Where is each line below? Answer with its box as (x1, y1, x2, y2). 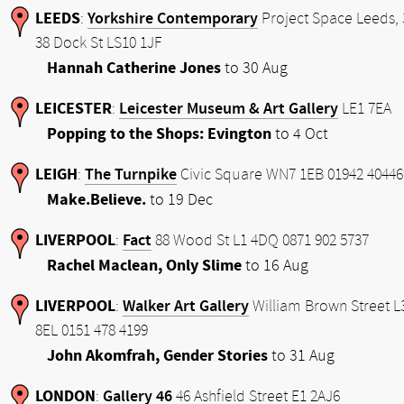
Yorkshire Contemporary (87, 9, 258, 28)
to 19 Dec (146, 190, 213, 209)
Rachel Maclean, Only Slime (47, 256, 242, 275)
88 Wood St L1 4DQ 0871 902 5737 (151, 232, 369, 250)
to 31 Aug (268, 346, 335, 365)
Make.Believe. (47, 190, 146, 209)
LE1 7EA (338, 100, 391, 118)
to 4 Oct (271, 124, 328, 143)
